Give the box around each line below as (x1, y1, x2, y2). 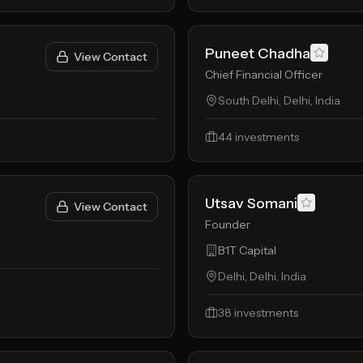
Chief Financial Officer (205, 67, 322, 82)
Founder (205, 217, 250, 232)
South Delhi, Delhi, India (218, 93, 340, 108)
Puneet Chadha (205, 45, 310, 62)
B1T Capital (218, 243, 276, 258)
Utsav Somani (205, 194, 297, 212)
